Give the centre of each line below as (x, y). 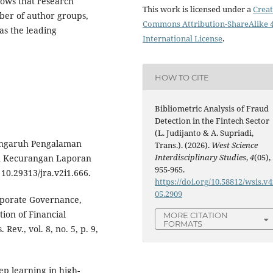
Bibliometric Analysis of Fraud (212, 109)
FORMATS (183, 223)
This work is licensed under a (198, 9)
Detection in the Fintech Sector (212, 121)
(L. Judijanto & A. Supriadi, (204, 133)
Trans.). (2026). (183, 145)
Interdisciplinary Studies (201, 158)
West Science (235, 145)
